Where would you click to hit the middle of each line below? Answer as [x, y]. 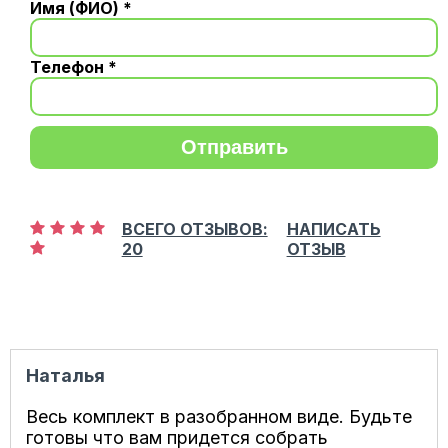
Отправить [234, 146]
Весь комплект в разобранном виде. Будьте [219, 416]
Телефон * [73, 66]
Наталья [65, 375]
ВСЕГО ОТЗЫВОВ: [194, 228]
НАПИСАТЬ [333, 228]
